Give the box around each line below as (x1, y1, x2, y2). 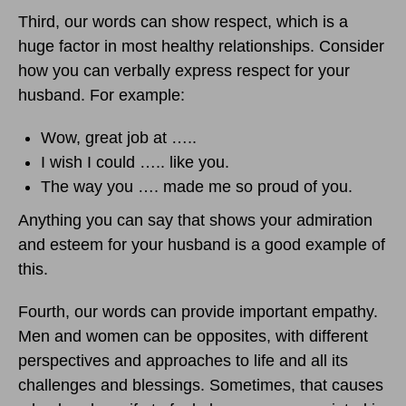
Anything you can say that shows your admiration (18, 211, 372, 230)
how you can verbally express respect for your (18, 62, 350, 81)
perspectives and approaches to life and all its (18, 352, 348, 371)
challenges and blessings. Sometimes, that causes (18, 376, 383, 395)
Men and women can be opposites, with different (18, 327, 368, 346)
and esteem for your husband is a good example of (18, 236, 385, 255)
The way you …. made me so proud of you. (41, 178, 353, 197)
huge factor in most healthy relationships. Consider (18, 37, 384, 56)
